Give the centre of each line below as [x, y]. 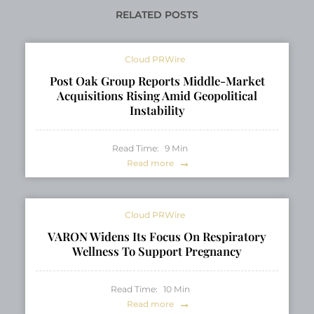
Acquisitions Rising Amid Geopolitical [157, 96]
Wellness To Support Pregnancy [157, 251]
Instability [157, 110]
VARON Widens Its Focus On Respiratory [157, 237]
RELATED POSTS [157, 15]
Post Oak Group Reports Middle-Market [157, 81]
